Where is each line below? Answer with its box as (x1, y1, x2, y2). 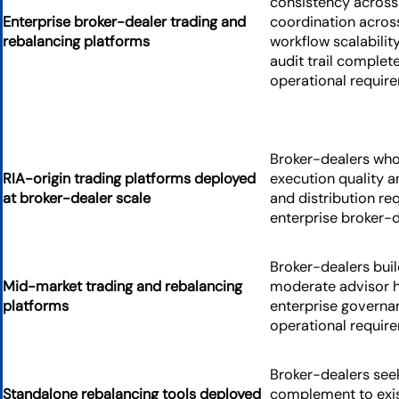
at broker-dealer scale (3, 189, 151, 208)
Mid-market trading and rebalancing (3, 277, 242, 297)
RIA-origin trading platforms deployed (3, 169, 256, 189)
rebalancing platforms (3, 32, 150, 52)
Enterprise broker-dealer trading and (3, 12, 246, 32)
